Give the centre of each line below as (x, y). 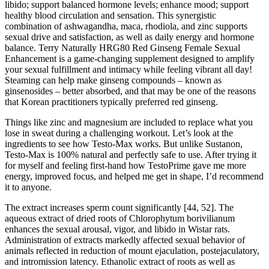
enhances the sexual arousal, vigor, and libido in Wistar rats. (117, 229)
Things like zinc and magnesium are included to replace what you (129, 122)
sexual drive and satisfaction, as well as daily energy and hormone (129, 37)
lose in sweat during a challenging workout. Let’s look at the (119, 133)
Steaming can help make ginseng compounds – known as (113, 80)
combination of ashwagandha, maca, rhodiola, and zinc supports (126, 26)
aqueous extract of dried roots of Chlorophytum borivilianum (120, 218)
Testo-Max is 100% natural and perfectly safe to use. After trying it (131, 154)
